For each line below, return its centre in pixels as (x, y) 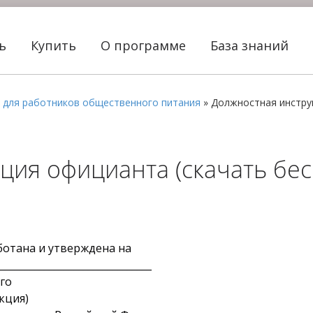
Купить (55, 45)
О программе (145, 45)
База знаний (251, 45)
